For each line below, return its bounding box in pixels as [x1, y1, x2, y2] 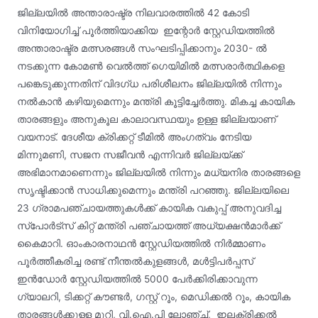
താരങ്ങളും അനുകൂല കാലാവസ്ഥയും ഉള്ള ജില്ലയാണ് [16, 113, 276, 125]
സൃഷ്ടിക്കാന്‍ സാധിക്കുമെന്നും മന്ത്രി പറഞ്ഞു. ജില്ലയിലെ [16, 184, 289, 196]
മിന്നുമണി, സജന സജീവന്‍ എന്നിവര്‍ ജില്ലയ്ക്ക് [16, 148, 243, 160]
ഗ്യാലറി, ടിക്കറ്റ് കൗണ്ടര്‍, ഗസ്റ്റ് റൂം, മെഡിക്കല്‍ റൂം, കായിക [16, 290, 290, 302]
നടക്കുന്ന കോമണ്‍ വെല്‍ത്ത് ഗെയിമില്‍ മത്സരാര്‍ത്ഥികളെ [16, 60, 285, 72]
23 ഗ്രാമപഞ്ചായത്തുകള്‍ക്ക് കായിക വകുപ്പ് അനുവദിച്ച [16, 202, 281, 214]
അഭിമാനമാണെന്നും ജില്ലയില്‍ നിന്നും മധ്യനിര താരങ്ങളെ [16, 166, 300, 178]
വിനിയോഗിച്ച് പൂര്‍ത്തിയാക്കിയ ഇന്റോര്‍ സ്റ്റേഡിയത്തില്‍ [16, 24, 275, 36]
